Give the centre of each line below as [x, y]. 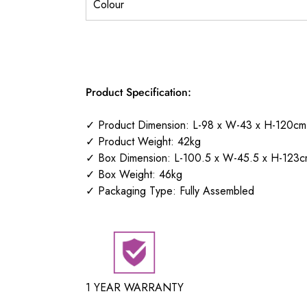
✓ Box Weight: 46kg [134, 175]
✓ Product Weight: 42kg [143, 142]
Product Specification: [138, 93]
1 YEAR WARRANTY [134, 287]
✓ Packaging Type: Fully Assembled [170, 191]
